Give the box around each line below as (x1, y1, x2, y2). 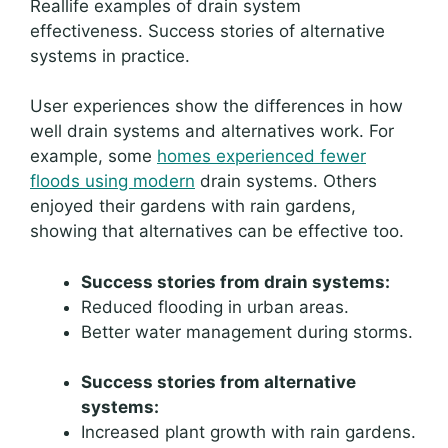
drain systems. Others (195, 171, 377, 192)
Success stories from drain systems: (81, 271, 390, 292)
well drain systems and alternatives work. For (30, 121, 394, 142)
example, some (30, 146, 157, 167)
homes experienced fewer (157, 146, 366, 167)
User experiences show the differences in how (30, 96, 403, 117)
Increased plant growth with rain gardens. (81, 422, 416, 443)
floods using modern (30, 171, 195, 192)
